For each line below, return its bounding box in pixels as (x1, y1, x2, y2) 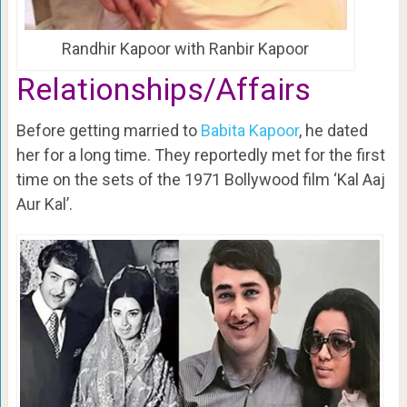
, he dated (298, 120, 368, 140)
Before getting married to (15, 120, 201, 140)
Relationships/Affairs (15, 70, 311, 107)
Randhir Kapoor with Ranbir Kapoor (62, 38, 310, 58)
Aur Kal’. (15, 194, 73, 213)
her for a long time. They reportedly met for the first (15, 144, 385, 164)
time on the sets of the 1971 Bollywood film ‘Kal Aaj (15, 169, 385, 189)
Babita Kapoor (200, 120, 299, 140)
